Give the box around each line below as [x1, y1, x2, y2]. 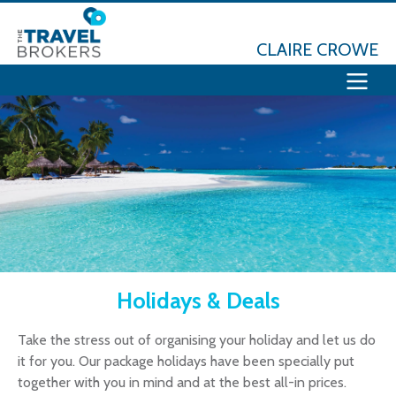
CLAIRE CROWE [256, 39, 378, 60]
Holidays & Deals [116, 287, 280, 314]
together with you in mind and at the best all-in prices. [18, 374, 346, 391]
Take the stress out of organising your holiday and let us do [18, 331, 376, 348]
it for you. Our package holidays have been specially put [18, 353, 354, 369]
